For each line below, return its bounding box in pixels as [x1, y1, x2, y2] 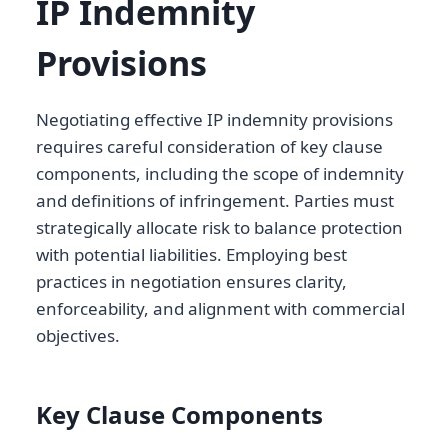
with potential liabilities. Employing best [36, 242, 347, 266]
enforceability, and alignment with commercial [36, 296, 405, 320]
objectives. [36, 323, 120, 347]
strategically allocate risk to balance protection [36, 215, 403, 239]
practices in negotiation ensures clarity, [36, 269, 347, 293]
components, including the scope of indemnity [36, 161, 404, 185]
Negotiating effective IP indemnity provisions [36, 107, 393, 131]
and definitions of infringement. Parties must [36, 188, 394, 212]
